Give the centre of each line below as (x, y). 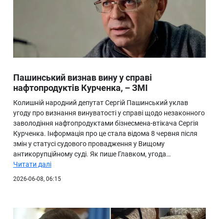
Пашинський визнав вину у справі (83, 78)
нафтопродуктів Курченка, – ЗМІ (80, 88)
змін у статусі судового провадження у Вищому (89, 144)
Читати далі (32, 164)
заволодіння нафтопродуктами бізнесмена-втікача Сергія (106, 123)
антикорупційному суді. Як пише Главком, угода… (92, 154)
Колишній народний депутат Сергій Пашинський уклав (101, 103)
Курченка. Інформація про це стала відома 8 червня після (105, 134)
